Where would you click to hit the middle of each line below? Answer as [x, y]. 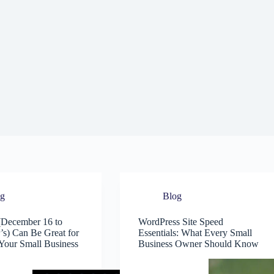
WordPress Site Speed [180, 222]
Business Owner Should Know [198, 244]
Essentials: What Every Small [195, 233]
